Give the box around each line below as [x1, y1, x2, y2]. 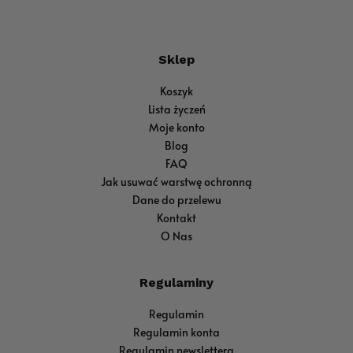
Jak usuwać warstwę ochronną [101, 174, 252, 190]
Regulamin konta [133, 325, 220, 340]
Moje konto [148, 120, 205, 136]
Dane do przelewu [132, 192, 221, 208]
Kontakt [157, 210, 196, 226]
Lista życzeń [147, 102, 206, 117]
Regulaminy [139, 275, 214, 291]
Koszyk [160, 84, 193, 99]
